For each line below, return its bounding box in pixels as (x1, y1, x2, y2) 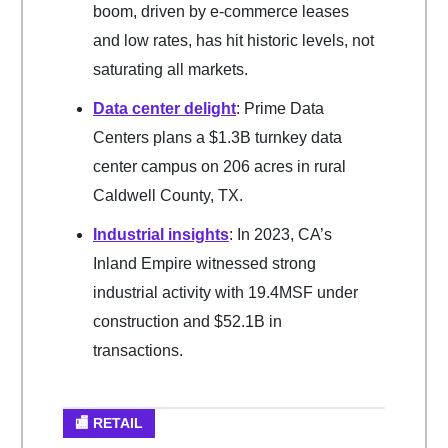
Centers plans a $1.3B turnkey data (93, 129, 342, 147)
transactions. (93, 342, 183, 360)
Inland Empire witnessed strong (93, 255, 316, 273)
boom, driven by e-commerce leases (93, 3, 349, 21)
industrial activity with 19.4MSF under (93, 284, 358, 302)
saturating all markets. (93, 61, 248, 79)
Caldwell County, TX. (93, 187, 243, 205)
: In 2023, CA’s (229, 226, 332, 244)
